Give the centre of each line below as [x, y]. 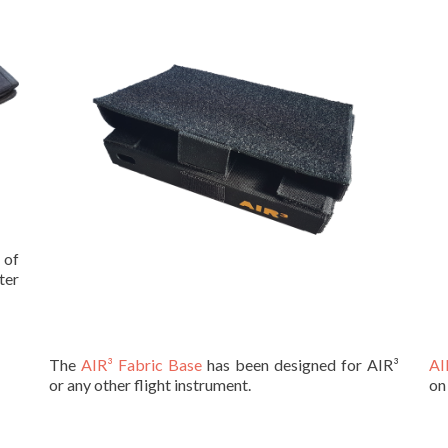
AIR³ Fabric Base [141, 365]
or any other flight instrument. [150, 385]
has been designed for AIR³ [300, 365]
